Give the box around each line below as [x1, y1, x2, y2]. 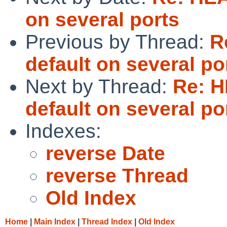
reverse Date [46, 142, 165, 164]
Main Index [34, 217, 75, 226]
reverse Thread [46, 164, 188, 186]
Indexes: [25, 120, 101, 142]
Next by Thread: [25, 75, 173, 97]
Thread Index [82, 217, 132, 226]
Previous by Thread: [25, 30, 210, 53]
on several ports [25, 8, 179, 30]
